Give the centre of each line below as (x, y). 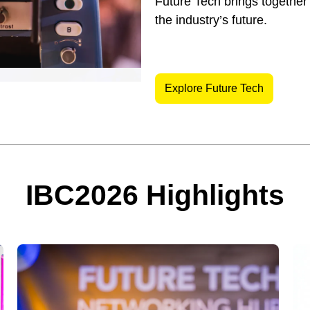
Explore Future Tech (214, 88)
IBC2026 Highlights (155, 195)
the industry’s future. (211, 20)
